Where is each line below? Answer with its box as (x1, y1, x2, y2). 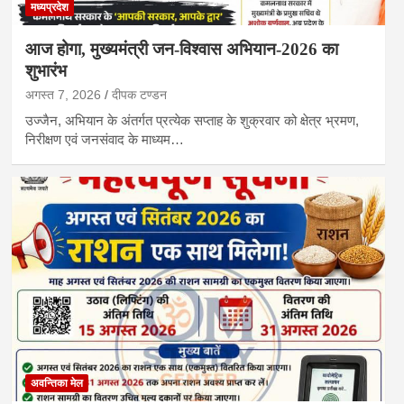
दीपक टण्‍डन (111, 87, 167, 103)
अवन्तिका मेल (30, 377, 83, 390)
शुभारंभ (24, 61, 67, 81)
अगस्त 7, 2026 (24, 87, 101, 103)
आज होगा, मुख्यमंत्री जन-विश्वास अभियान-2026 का (24, 40, 338, 60)
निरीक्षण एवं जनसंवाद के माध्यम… (24, 132, 184, 148)
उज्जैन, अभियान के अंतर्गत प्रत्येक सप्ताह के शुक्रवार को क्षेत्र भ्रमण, (24, 113, 359, 129)
